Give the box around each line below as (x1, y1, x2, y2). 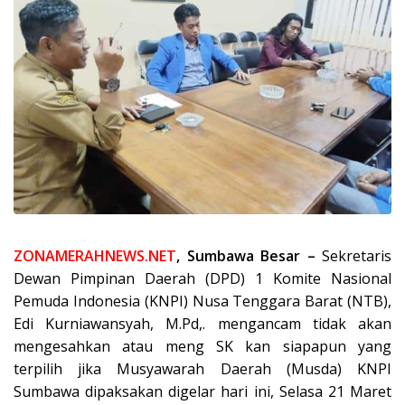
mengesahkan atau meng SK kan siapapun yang (14, 335, 391, 356)
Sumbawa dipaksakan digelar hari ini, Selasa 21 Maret (14, 381, 391, 401)
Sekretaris (315, 245, 391, 266)
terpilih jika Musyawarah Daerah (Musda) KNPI (14, 358, 391, 379)
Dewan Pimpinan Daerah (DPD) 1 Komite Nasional (14, 268, 391, 288)
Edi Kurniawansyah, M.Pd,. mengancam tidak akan (14, 313, 391, 334)
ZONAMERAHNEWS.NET (14, 245, 176, 266)
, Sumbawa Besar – (176, 245, 316, 266)
